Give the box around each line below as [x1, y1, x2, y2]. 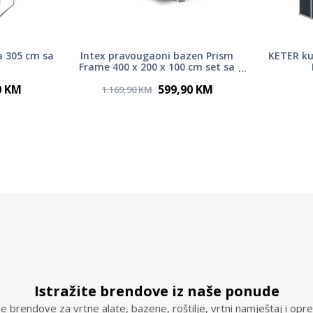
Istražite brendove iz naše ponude [34, 282, 279, 301]
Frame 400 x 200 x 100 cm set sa [79, 60, 235, 74]
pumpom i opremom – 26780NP [80, 71, 234, 85]
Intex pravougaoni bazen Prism [80, 49, 233, 63]
